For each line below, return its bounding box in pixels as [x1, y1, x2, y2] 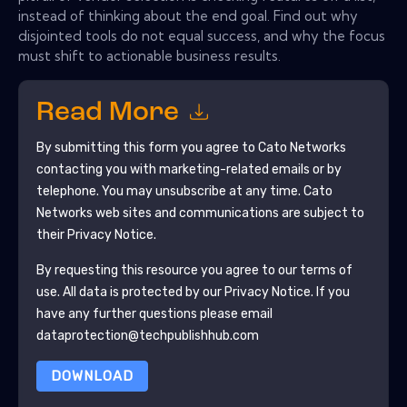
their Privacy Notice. [35, 226, 156, 243]
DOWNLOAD [50, 367, 134, 384]
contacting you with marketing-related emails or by [35, 161, 342, 177]
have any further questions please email [35, 305, 273, 322]
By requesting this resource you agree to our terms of [35, 262, 352, 278]
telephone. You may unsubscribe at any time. [35, 183, 303, 199]
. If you [310, 283, 350, 300]
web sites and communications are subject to [92, 204, 364, 221]
